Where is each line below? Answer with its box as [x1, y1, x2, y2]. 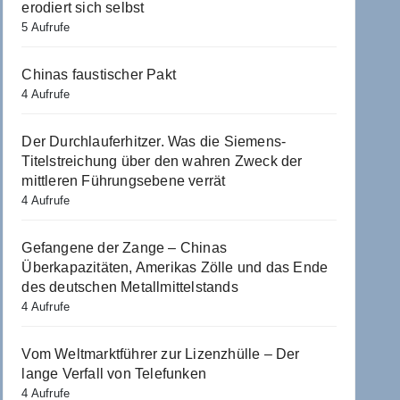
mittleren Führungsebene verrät [21, 172, 226, 188]
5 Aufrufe [21, 20, 71, 34]
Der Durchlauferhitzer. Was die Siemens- [21, 133, 287, 149]
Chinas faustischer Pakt [21, 66, 176, 82]
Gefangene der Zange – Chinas [21, 239, 227, 255]
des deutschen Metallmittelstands [21, 279, 238, 295]
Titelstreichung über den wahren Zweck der [21, 153, 303, 169]
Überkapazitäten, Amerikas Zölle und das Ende [21, 259, 329, 275]
